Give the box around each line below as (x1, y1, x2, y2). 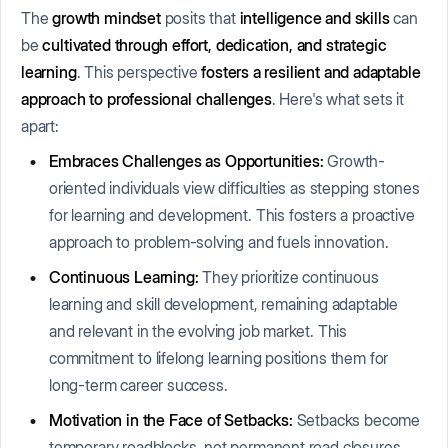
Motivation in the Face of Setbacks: (49, 409, 293, 430)
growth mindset (52, 7, 161, 28)
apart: (21, 115, 59, 136)
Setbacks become (292, 409, 421, 430)
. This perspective (76, 61, 202, 82)
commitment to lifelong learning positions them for (49, 347, 389, 368)
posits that (160, 7, 240, 28)
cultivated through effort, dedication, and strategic (42, 34, 387, 55)
